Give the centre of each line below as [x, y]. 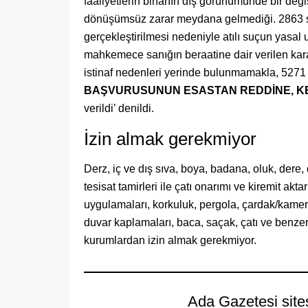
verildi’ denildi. [119, 108]
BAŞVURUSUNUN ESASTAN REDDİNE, [189, 90]
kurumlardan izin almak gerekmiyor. [170, 240]
